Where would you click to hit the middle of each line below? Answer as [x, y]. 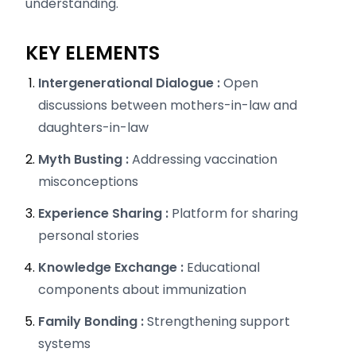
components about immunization [142, 289]
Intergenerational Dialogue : [131, 83]
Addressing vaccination [205, 159]
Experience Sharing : [105, 213]
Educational [223, 267]
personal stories [89, 235]
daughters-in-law [93, 127]
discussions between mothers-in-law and [168, 105]
